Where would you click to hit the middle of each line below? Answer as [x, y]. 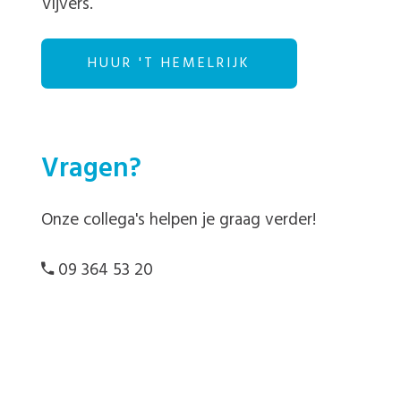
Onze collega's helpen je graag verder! [179, 221]
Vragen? [91, 170]
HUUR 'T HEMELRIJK [169, 63]
